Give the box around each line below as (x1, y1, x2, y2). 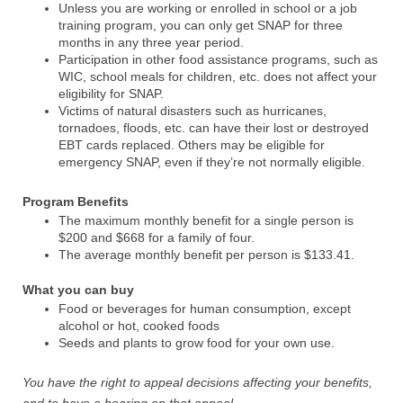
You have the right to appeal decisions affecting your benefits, (22, 375, 372, 390)
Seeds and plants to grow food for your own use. (58, 336, 335, 350)
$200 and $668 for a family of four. (58, 230, 255, 245)
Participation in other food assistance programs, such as (58, 52, 378, 67)
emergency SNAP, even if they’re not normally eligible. (58, 155, 365, 169)
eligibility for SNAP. (58, 86, 164, 101)
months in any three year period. (58, 35, 244, 49)
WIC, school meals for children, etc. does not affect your (58, 69, 377, 84)
